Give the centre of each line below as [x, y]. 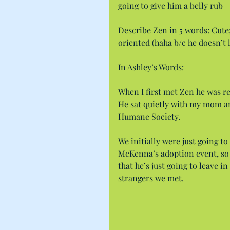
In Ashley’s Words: [151, 67]
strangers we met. [151, 178]
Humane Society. [149, 117]
